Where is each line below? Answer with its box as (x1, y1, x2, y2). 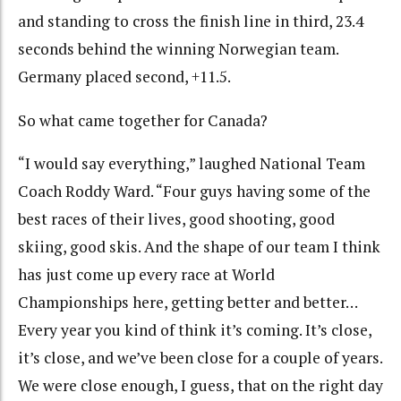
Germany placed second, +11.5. (18, 66, 231, 88)
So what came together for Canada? (18, 109, 268, 131)
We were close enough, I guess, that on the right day (18, 375, 383, 397)
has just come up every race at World (18, 264, 275, 286)
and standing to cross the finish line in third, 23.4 (18, 11, 363, 32)
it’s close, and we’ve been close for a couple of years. (18, 347, 382, 369)
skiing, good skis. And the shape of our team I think (18, 236, 380, 258)
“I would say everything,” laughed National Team (18, 153, 365, 175)
